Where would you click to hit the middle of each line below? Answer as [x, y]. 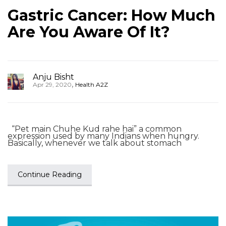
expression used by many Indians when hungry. [103, 136]
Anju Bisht [53, 77]
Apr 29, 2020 [52, 84]
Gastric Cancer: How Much [111, 15]
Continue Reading [50, 175]
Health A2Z [92, 84]
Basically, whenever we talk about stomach [95, 143]
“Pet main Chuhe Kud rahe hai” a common [95, 129]
